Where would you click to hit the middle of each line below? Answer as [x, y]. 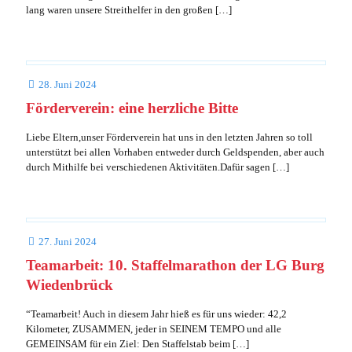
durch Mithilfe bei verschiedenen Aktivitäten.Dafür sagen [148, 167]
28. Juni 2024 [68, 84]
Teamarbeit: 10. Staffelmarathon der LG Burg [175, 265]
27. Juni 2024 [68, 242]
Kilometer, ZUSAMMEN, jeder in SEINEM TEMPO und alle [154, 329]
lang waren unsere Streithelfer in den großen [119, 10]
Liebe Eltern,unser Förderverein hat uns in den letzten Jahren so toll [169, 137]
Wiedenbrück [70, 285]
